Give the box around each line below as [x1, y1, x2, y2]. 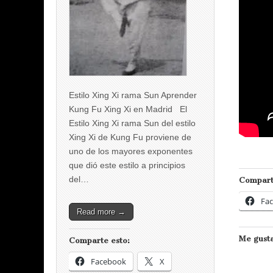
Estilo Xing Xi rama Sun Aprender [69, 90, 197, 101]
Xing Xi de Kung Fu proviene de [69, 132, 191, 143]
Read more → [77, 207, 126, 217]
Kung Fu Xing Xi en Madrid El [69, 104, 187, 115]
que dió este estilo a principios [69, 160, 185, 171]
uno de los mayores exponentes [69, 146, 193, 157]
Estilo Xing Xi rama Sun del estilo [69, 118, 196, 129]
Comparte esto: [69, 236, 130, 246]
